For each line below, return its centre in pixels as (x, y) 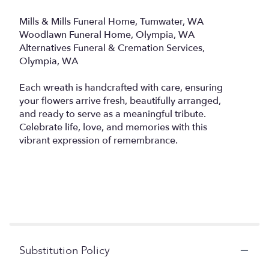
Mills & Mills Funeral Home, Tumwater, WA (111, 21)
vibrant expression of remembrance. (98, 140)
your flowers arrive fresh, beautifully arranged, (120, 101)
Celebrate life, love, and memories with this (113, 127)
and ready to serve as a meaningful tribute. (113, 114)
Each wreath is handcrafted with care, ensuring (121, 87)
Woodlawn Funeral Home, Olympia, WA (107, 35)
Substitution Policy (65, 250)
